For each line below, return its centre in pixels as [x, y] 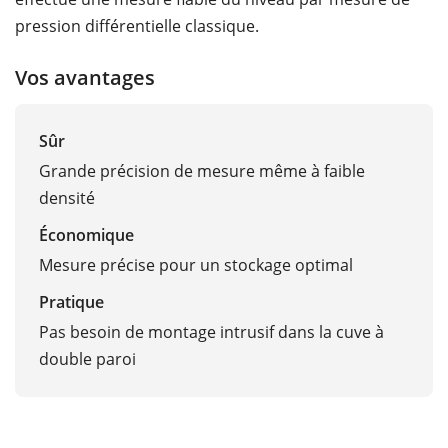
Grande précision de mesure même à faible [202, 171]
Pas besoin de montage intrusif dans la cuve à [211, 332]
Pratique [71, 302]
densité [67, 198]
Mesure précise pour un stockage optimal [196, 265]
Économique [86, 235]
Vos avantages [85, 76]
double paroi [87, 359]
